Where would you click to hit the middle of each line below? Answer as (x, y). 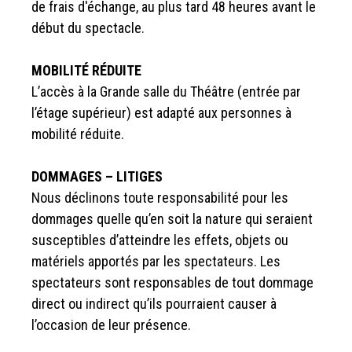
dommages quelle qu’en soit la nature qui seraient (172, 219)
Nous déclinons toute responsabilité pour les (160, 198)
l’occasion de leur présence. (111, 325)
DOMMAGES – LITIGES (97, 177)
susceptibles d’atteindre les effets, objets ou (160, 240)
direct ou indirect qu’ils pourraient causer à (154, 304)
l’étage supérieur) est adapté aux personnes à (161, 113)
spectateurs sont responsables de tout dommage (172, 283)
